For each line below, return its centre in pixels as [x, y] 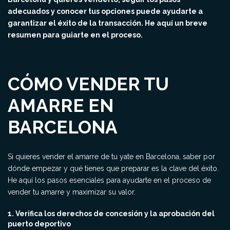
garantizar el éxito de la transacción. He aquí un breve [108, 23]
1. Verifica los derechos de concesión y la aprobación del [111, 214]
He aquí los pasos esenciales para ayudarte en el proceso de [109, 180]
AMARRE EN [61, 106]
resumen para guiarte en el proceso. [75, 35]
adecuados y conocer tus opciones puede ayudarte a [105, 11]
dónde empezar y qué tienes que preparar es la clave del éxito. [113, 168]
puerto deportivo [39, 224]
